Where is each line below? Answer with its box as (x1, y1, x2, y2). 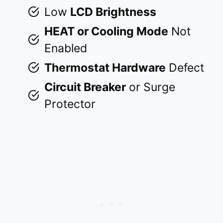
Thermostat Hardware (44, 60, 166, 75)
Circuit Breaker (44, 80, 126, 94)
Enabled (44, 41, 87, 55)
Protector (44, 97, 96, 111)
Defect (166, 60, 204, 75)
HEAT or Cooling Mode (44, 24, 168, 38)
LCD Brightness (70, 4, 156, 19)
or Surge (126, 80, 175, 94)
